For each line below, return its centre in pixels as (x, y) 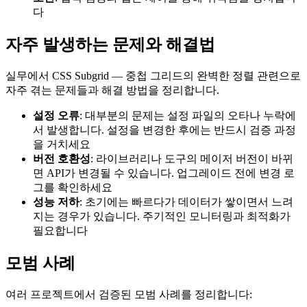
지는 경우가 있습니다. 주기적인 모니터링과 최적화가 (162, 216)
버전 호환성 (62, 158)
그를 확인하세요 (73, 187)
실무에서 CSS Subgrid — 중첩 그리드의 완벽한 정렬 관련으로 (153, 75)
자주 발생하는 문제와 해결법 (110, 44)
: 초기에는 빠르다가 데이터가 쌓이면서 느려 (186, 201)
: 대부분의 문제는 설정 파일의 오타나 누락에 (188, 115)
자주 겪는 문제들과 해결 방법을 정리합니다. (112, 90)
